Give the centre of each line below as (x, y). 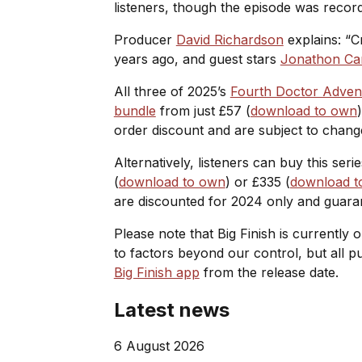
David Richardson (229, 39)
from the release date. (269, 272)
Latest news (171, 309)
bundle (135, 110)
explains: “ (317, 39)
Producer (145, 39)
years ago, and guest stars (197, 59)
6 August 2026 (159, 345)
